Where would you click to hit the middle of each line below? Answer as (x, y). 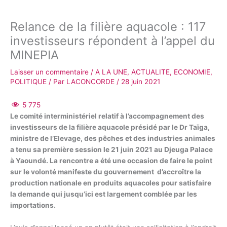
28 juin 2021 (141, 81)
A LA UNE (111, 72)
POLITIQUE (28, 81)
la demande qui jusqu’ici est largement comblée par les (104, 194)
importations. (33, 205)
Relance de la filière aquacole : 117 (108, 26)
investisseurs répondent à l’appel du (112, 41)
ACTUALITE (150, 72)
